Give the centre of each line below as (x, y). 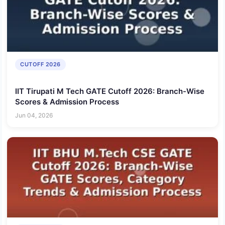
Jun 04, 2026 (34, 116)
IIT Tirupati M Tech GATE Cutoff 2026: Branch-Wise (110, 91)
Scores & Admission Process (67, 101)
